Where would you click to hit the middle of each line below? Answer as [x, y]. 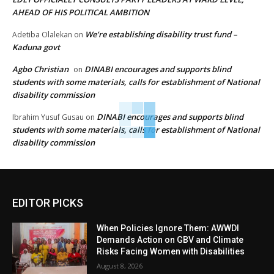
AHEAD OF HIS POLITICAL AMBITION [81, 13]
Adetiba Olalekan [42, 35]
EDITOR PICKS [48, 203]
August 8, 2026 [120, 266]
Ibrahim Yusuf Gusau [48, 117]
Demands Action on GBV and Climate [170, 240]
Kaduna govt [36, 47]
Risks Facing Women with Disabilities [171, 252]
